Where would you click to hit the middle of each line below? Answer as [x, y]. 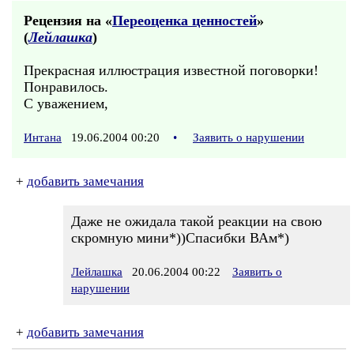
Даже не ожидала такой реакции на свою [196, 221]
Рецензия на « [68, 21]
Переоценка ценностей [185, 21]
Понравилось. [66, 87]
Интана [43, 137]
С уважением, [66, 104]
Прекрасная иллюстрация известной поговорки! [171, 70]
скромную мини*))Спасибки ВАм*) [180, 238]
